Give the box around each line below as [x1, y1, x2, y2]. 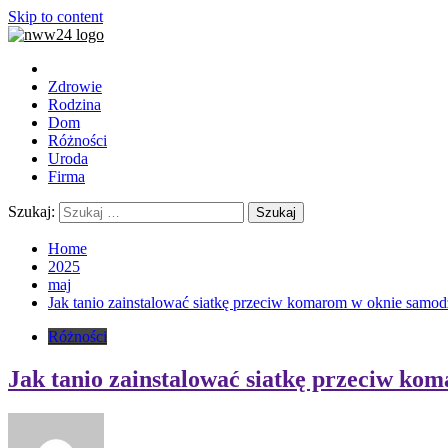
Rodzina [48, 96, 101, 113]
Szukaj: [8, 203, 55, 220]
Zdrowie [48, 78, 102, 95]
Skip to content [8, 8, 103, 25]
